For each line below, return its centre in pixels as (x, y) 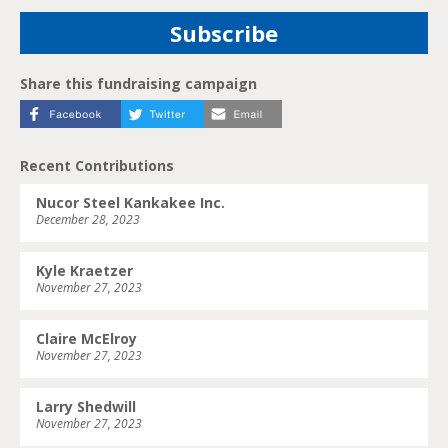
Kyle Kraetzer (84, 271)
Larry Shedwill (86, 407)
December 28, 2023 (88, 220)
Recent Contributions (97, 166)
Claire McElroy (86, 339)
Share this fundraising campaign (138, 84)
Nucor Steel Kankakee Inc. (130, 203)
